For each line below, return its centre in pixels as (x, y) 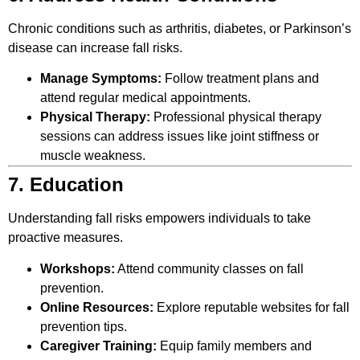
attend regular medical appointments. (145, 98)
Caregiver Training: (98, 346)
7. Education (69, 185)
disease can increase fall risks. (95, 47)
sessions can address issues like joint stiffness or (180, 137)
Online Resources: (97, 307)
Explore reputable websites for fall (252, 307)
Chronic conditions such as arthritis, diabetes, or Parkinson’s (180, 28)
